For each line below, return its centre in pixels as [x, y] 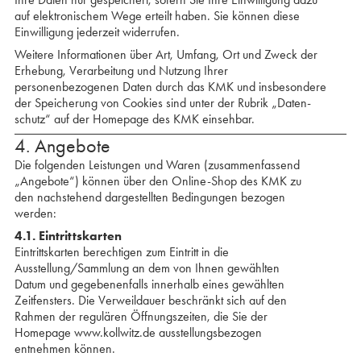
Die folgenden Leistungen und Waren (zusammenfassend [157, 165]
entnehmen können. [64, 349]
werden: [35, 213]
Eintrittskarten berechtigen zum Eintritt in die [121, 252]
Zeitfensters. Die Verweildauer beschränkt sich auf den [150, 300]
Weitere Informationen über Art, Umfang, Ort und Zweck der [166, 54]
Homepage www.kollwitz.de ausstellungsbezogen [138, 332]
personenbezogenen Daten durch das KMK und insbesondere [170, 87]
